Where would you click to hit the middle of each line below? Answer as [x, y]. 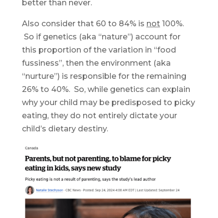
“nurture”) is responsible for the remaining [104, 76]
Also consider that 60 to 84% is [84, 24]
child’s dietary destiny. [65, 129]
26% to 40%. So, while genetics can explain [106, 89]
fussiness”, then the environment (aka [96, 63]
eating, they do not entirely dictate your [99, 116]
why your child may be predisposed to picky [108, 102]
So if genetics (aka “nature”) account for [101, 37]
